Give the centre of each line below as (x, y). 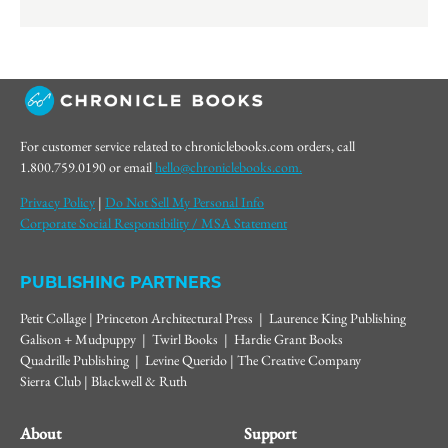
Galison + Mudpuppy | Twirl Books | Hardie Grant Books (183, 338)
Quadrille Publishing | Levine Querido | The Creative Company (190, 359)
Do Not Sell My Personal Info (184, 201)
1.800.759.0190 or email (87, 166)
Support (270, 433)
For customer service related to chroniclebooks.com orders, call (187, 145)
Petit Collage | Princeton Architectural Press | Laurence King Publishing (214, 317)
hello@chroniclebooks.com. (228, 166)
